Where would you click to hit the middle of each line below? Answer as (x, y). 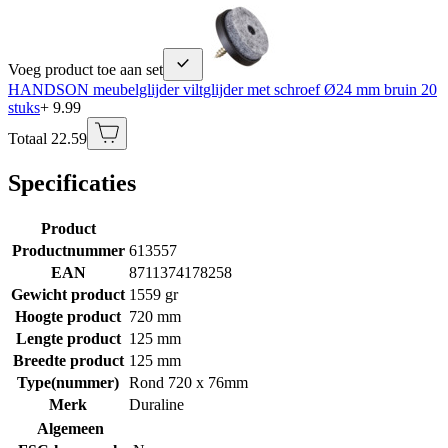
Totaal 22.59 (47, 138)
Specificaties (72, 182)
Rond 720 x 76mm (188, 382)
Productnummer (68, 250)
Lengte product (68, 338)
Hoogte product (68, 316)
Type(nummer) (68, 382)
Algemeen (70, 428)
